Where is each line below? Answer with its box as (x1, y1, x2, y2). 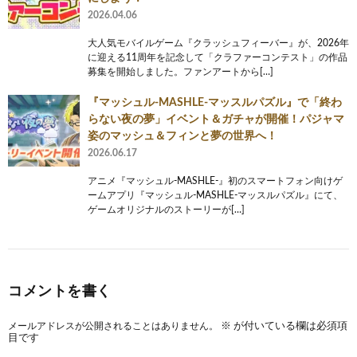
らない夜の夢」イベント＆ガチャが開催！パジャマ (88, 114, 344, 125)
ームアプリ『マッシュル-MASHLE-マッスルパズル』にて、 (88, 190, 343, 200)
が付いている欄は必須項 (231, 321, 347, 331)
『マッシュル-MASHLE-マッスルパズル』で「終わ (88, 97, 342, 108)
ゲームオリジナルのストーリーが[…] (88, 205, 245, 214)
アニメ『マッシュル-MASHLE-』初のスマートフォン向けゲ (88, 176, 343, 186)
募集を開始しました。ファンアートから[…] (88, 67, 273, 76)
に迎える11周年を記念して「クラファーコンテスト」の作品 (88, 53, 347, 62)
